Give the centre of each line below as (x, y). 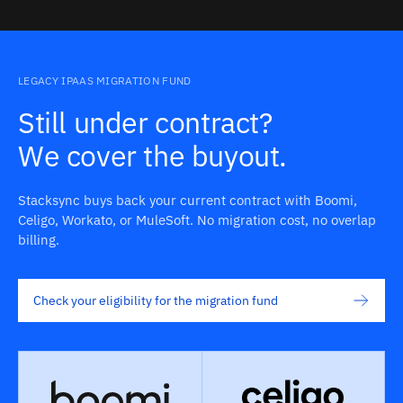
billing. (39, 240)
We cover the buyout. (152, 156)
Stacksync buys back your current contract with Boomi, (188, 200)
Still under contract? (145, 122)
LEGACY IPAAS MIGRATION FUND (105, 81)
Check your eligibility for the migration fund (156, 300)
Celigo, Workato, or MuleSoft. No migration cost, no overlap (197, 220)
